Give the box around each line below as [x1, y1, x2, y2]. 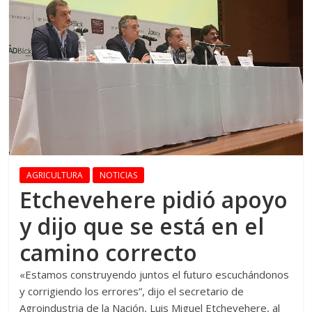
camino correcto [19, 237, 198, 267]
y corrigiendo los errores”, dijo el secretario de [19, 283, 244, 298]
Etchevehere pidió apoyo [19, 184, 288, 214]
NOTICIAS [100, 169, 138, 181]
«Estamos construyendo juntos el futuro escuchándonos [19, 267, 290, 281]
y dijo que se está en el [19, 210, 265, 241]
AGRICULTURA [26, 169, 84, 181]
